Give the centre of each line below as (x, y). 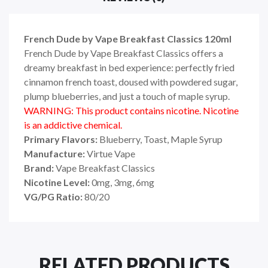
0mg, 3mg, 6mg (123, 182)
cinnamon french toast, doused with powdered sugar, (131, 82)
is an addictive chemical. (73, 125)
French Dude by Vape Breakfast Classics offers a (124, 53)
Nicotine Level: (57, 182)
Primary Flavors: (62, 139)
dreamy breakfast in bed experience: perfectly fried (129, 68)
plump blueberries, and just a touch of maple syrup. (127, 96)
